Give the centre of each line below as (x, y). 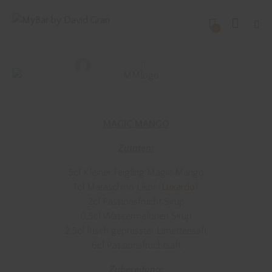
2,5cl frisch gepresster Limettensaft (136, 231)
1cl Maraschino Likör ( (118, 187)
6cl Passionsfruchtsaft (136, 246)
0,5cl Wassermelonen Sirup (136, 216)
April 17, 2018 (175, 66)
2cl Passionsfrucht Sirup (136, 202)
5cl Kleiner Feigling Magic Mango (136, 173)
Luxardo (178, 187)
